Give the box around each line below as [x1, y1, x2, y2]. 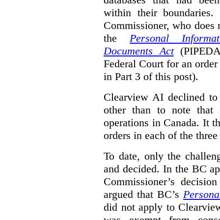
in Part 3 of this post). [104, 70, 198, 82]
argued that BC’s [104, 188, 183, 200]
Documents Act [104, 44, 174, 57]
